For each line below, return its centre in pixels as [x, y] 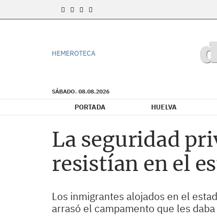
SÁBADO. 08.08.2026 [81, 91]
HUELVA [164, 107]
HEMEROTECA [74, 53]
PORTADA [90, 107]
